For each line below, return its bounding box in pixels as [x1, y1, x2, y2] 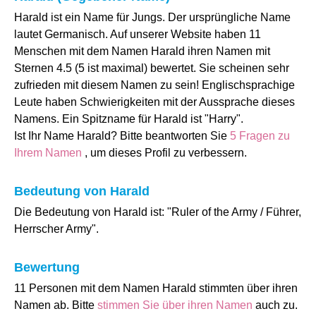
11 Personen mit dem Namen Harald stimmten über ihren [14, 282, 298, 294]
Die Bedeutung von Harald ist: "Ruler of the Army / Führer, [14, 206, 301, 218]
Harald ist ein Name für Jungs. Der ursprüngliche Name [14, 11, 291, 23]
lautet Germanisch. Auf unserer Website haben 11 [14, 28, 261, 40]
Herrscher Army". [14, 223, 99, 235]
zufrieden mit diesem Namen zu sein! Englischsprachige [14, 79, 295, 91]
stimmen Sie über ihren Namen [97, 299, 255, 311]
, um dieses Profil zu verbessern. [82, 147, 247, 159]
